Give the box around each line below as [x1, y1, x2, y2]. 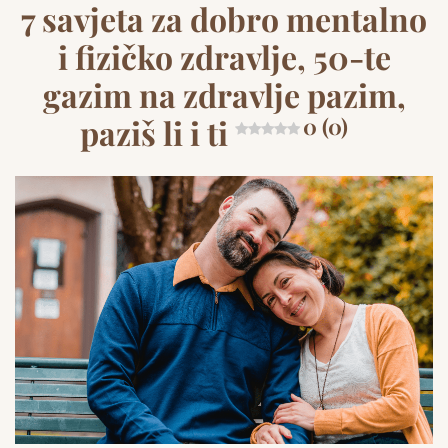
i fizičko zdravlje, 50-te [57, 35, 391, 78]
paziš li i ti [80, 111, 229, 154]
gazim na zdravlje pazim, [42, 73, 406, 116]
